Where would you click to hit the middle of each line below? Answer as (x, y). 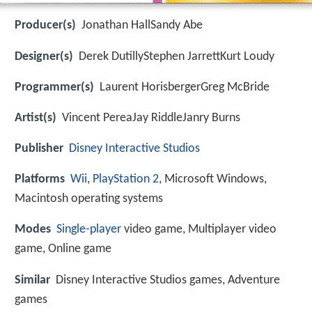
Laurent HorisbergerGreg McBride (185, 87)
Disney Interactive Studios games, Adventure (168, 280)
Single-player (89, 230)
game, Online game (63, 249)
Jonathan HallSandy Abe (142, 26)
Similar (32, 280)
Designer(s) (44, 56)
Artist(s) (36, 118)
